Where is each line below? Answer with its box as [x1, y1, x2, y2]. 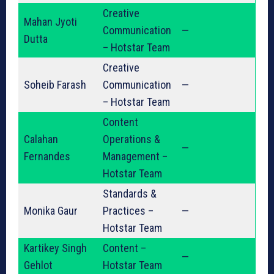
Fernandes [24, 150, 70, 163]
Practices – [103, 204, 154, 218]
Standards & [103, 187, 157, 201]
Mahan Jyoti [24, 15, 77, 29]
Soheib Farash [24, 78, 86, 92]
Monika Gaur [24, 204, 78, 218]
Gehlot [24, 259, 53, 272]
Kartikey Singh [24, 242, 87, 255]
